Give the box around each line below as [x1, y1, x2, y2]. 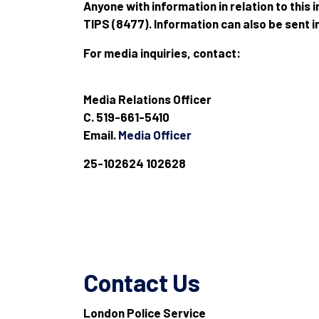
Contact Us [83, 268, 200, 297]
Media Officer [118, 127, 192, 142]
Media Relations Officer [83, 92, 211, 106]
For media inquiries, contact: [83, 46, 241, 60]
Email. [83, 127, 118, 142]
